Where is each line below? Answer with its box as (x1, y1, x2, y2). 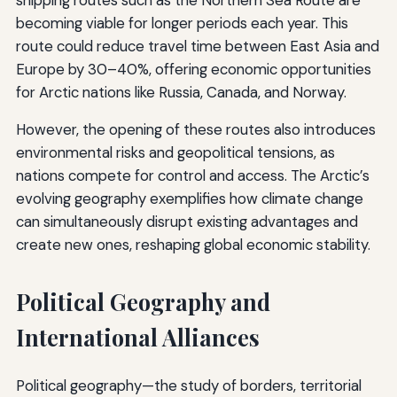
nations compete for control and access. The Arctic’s (15, 166, 370, 185)
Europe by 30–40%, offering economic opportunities (15, 59, 371, 79)
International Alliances (15, 323, 260, 352)
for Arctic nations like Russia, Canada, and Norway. (15, 82, 346, 102)
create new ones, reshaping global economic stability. (15, 235, 370, 254)
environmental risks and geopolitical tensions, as (15, 143, 335, 162)
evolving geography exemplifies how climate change (15, 189, 363, 208)
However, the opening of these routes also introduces (15, 120, 376, 139)
